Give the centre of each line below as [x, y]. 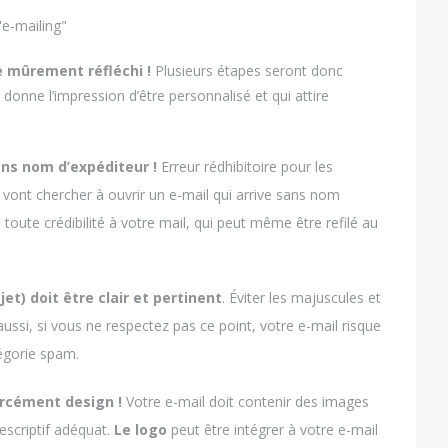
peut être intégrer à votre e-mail [273, 429]
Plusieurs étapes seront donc [247, 71]
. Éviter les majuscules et [302, 298]
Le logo [141, 429]
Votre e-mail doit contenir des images [246, 401]
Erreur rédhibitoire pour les [245, 166]
